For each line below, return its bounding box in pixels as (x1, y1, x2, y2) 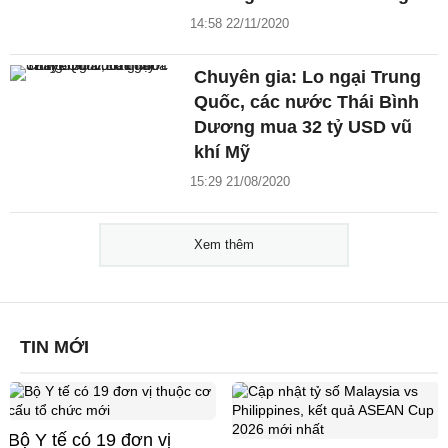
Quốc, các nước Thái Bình (194, 92, 420, 113)
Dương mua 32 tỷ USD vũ (194, 117, 413, 138)
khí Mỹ (194, 142, 251, 163)
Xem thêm (194, 237, 254, 253)
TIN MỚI (20, 337, 89, 358)
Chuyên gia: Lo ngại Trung (194, 67, 422, 88)
